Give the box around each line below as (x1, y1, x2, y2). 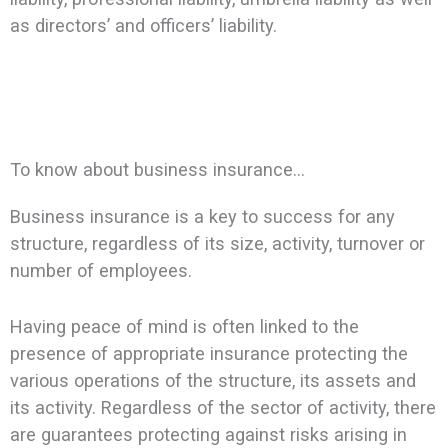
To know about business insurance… (9, 158, 305, 180)
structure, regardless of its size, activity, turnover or (9, 232, 425, 254)
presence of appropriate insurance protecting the (9, 342, 408, 364)
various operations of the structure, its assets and (9, 369, 416, 391)
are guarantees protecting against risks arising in (9, 423, 407, 445)
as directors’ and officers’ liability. (9, 14, 277, 36)
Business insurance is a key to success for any (9, 205, 395, 227)
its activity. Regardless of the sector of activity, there (9, 396, 436, 418)
